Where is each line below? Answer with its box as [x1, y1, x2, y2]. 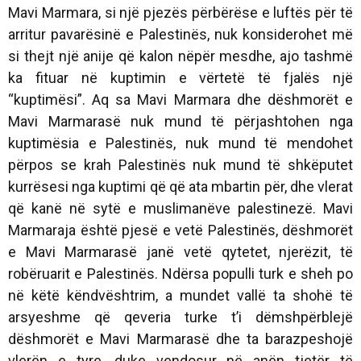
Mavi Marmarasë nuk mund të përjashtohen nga [8, 113, 353, 131]
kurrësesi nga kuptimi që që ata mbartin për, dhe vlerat [8, 178, 353, 196]
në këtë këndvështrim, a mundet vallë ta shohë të [8, 287, 353, 305]
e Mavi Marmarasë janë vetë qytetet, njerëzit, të [8, 243, 353, 261]
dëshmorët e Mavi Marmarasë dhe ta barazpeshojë [8, 330, 353, 348]
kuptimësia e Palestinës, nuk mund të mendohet [8, 135, 353, 152]
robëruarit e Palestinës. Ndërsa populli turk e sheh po [8, 265, 353, 283]
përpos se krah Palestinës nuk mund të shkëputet [8, 156, 353, 174]
